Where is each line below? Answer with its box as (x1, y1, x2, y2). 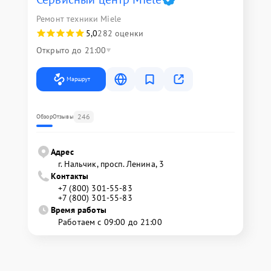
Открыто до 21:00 (36, 45, 106, 56)
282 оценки (97, 28, 143, 39)
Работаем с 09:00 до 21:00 (58, 217, 162, 227)
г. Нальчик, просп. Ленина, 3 (58, 158, 165, 169)
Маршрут (67, 75, 90, 83)
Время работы (51, 204, 106, 215)
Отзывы (52, 113, 74, 120)
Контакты (51, 171, 89, 181)
